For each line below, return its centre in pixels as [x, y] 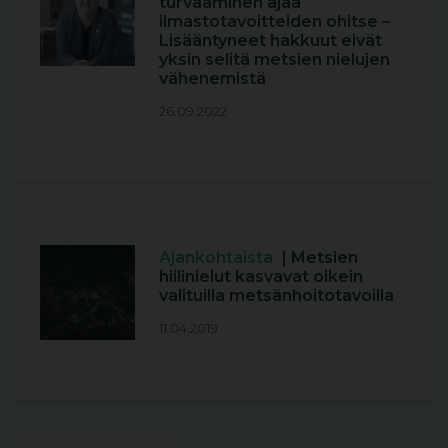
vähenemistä [212, 78]
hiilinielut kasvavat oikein [261, 276]
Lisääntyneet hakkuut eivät [270, 40]
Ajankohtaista [218, 257]
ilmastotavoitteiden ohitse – [274, 21]
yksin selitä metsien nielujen [274, 59]
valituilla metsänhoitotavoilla [276, 295]
